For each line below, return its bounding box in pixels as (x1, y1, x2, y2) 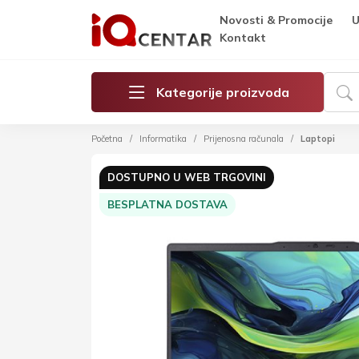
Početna (91, 133, 123, 144)
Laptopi (301, 133, 335, 144)
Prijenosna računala (204, 133, 284, 144)
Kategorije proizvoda (156, 84, 289, 100)
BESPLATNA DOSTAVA (107, 198, 228, 211)
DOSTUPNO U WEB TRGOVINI (107, 171, 266, 184)
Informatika (139, 133, 187, 144)
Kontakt (220, 30, 266, 45)
